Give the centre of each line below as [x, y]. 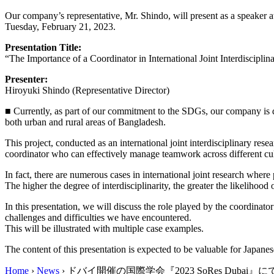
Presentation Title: [43, 47]
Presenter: [26, 79]
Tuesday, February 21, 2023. [60, 26]
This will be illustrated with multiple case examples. [104, 228]
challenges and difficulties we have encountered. [98, 217]
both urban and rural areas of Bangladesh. [85, 122]
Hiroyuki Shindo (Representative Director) [87, 90]
